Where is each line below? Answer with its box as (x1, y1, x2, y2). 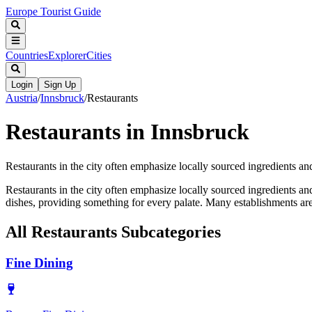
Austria (6, 91, 38, 104)
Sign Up (44, 79, 76, 90)
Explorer (48, 49, 86, 61)
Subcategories (117, 222, 221, 241)
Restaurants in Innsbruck (6, 119, 249, 145)
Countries (6, 49, 48, 61)
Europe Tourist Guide (6, 6, 101, 17)
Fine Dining (6, 255, 73, 270)
